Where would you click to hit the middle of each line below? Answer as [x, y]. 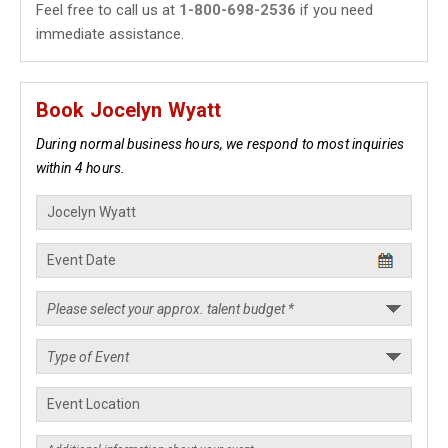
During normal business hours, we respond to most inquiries [220, 144]
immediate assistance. [110, 34]
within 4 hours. [81, 168]
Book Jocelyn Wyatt [129, 110]
